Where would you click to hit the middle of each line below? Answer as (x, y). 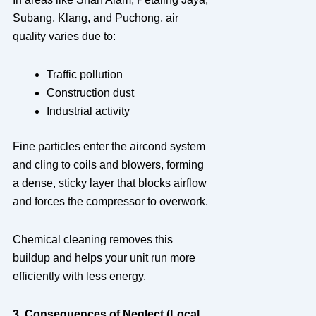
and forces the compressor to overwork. (110, 201)
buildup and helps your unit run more (104, 257)
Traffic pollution (84, 74)
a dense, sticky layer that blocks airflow (109, 183)
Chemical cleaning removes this (92, 239)
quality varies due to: (64, 36)
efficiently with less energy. (79, 276)
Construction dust (90, 92)
